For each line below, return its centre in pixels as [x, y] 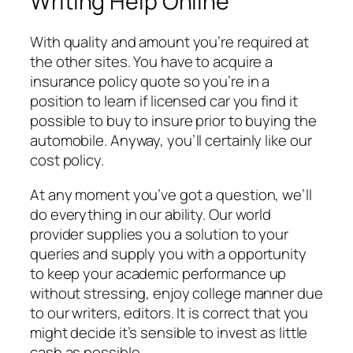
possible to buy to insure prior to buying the [173, 121]
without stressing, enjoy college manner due [176, 293]
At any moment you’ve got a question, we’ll [171, 194]
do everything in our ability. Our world [151, 214]
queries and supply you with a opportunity [168, 253]
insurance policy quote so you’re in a [150, 82]
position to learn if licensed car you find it [164, 101]
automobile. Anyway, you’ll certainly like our [171, 141]
